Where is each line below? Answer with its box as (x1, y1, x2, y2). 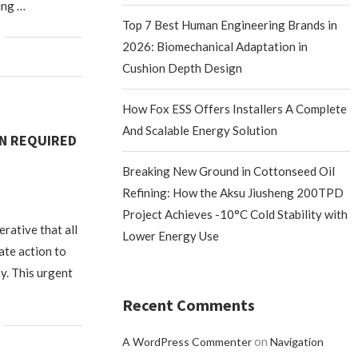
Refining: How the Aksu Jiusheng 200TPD (122, 185, 344, 200)
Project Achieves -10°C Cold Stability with (122, 207, 348, 221)
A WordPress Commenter (122, 335, 253, 348)
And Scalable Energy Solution (122, 123, 278, 137)
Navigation (270, 335, 324, 348)
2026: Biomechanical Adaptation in (122, 39, 308, 54)
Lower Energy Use (122, 229, 220, 243)
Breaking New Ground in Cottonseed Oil (122, 164, 336, 178)
